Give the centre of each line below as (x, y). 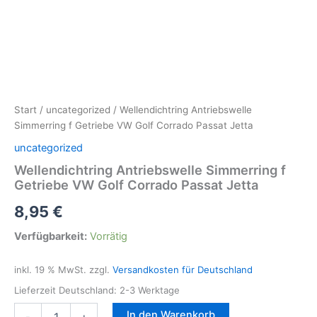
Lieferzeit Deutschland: (67, 290)
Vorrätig (109, 236)
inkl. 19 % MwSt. (50, 270)
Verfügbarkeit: (51, 236)
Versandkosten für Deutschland (183, 270)
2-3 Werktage (150, 290)
